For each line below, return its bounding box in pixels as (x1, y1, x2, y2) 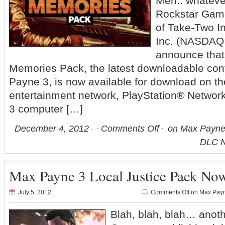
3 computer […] (9, 103, 83, 115)
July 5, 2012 (18, 189, 51, 196)
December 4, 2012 (15, 124, 89, 134)
